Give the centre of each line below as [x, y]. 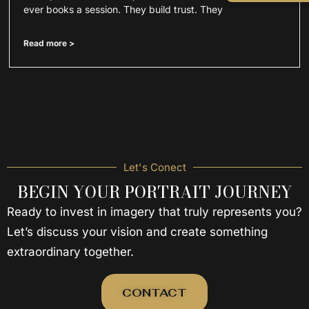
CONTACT [154, 292]
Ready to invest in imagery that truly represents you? [154, 211]
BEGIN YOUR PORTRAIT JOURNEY [154, 192]
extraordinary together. [70, 251]
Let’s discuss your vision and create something [137, 231]
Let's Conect [154, 167]
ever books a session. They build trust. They [123, 9]
